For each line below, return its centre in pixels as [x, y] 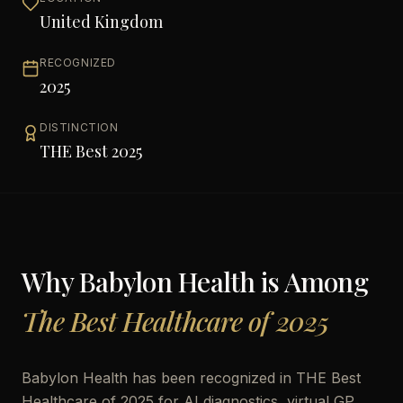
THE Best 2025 [91, 151]
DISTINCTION [79, 127]
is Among [311, 282]
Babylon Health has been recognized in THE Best [191, 378]
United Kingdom [101, 22]
